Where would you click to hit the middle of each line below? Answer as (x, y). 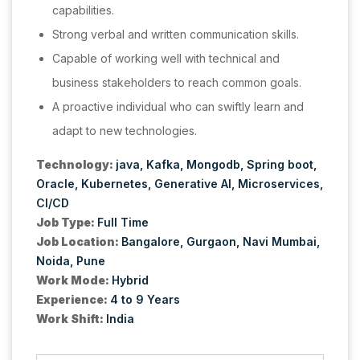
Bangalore (151, 242)
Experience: (73, 300)
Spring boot (280, 165)
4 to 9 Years (145, 300)
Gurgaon (211, 242)
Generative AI (193, 184)
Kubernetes (115, 184)
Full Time (123, 223)
